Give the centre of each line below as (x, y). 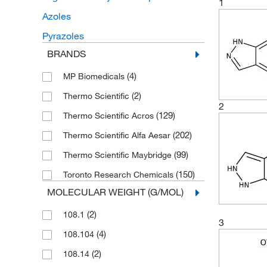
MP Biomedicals (95, 76)
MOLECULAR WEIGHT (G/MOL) (115, 192)
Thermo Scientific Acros (109, 116)
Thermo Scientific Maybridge (118, 155)
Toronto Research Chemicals (119, 175)
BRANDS (66, 54)
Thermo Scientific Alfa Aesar (118, 135)
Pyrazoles (63, 36)
